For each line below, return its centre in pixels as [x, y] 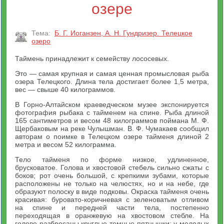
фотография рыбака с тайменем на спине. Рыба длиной [112, 112]
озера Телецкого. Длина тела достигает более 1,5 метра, [112, 81]
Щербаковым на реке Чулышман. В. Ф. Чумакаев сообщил [112, 128]
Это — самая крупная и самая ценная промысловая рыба [112, 73]
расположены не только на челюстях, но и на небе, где [112, 183]
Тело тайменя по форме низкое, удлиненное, [112, 159]
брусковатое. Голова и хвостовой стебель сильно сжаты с [112, 167]
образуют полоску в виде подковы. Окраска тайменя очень [112, 191]
